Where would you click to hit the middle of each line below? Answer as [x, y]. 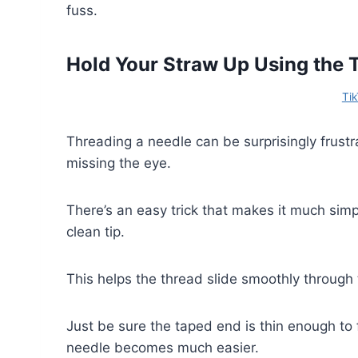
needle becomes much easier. [163, 347]
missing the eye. [119, 163]
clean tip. [95, 231]
